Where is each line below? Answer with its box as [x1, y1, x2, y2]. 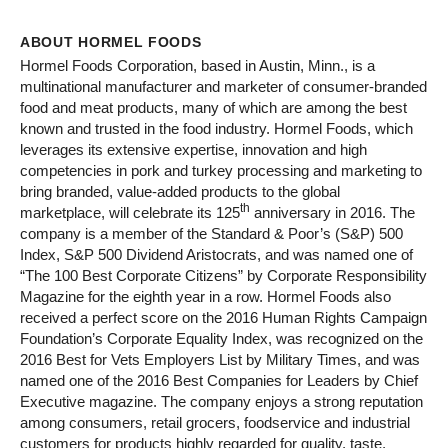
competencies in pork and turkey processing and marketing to [20, 162, 422, 180]
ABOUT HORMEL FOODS [20, 33, 202, 50]
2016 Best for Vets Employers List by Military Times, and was [20, 351, 420, 369]
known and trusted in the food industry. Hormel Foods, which [20, 120, 413, 138]
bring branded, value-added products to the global [20, 183, 340, 201]
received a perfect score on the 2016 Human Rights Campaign [20, 309, 427, 327]
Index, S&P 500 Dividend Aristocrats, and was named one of [20, 246, 413, 264]
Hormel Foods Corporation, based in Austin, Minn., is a [20, 57, 375, 75]
